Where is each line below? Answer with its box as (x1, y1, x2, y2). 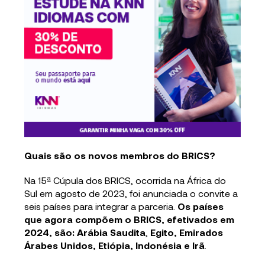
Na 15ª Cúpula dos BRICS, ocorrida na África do (24, 174, 227, 186)
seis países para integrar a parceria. (24, 200, 178, 212)
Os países (177, 200, 224, 212)
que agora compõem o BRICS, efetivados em (24, 213, 235, 225)
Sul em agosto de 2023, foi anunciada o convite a (24, 187, 238, 199)
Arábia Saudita (77, 226, 146, 238)
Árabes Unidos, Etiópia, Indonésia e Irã (24, 239, 205, 251)
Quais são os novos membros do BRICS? (24, 149, 216, 161)
